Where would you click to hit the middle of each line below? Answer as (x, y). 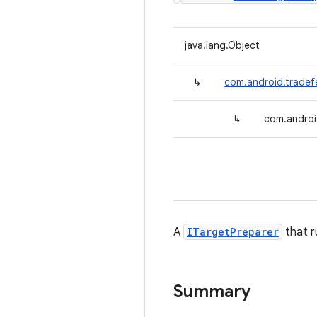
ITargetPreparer (233, 232)
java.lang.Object (222, 45)
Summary (212, 292)
